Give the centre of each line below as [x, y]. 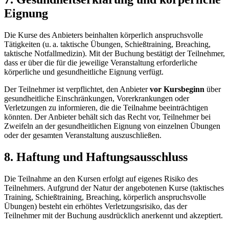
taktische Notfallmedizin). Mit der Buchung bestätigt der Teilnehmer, [114, 54]
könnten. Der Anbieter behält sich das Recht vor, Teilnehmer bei [107, 117]
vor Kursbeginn [176, 89]
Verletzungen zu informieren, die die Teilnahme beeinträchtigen [106, 108]
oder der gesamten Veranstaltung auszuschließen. [83, 135]
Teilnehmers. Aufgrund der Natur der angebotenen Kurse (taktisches [114, 188]
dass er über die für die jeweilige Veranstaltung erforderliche [101, 63]
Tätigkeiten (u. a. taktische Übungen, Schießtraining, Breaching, [107, 44]
